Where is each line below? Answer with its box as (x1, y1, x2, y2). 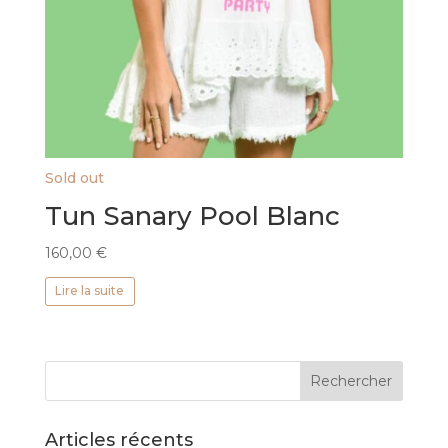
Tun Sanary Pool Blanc (44, 199, 340, 232)
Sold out (44, 168, 104, 187)
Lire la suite (55, 283, 125, 299)
